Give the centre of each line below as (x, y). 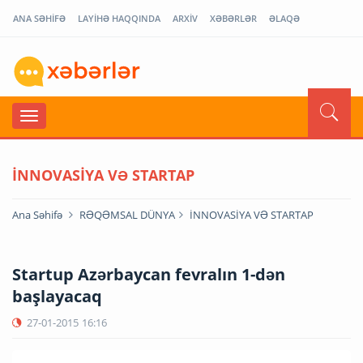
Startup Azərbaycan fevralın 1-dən (149, 274)
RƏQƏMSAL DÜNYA (127, 214)
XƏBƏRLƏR (233, 18)
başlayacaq (57, 296)
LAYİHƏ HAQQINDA (119, 18)
